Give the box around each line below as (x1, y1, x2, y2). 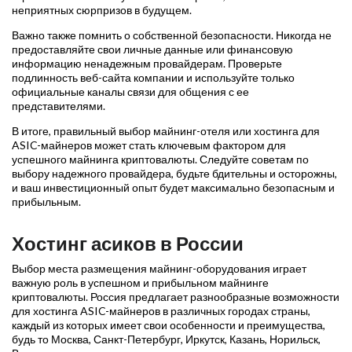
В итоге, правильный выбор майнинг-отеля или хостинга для (12, 124, 320, 138)
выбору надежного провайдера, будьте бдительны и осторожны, (12, 167, 337, 181)
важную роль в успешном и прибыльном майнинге (12, 276, 269, 290)
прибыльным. (12, 195, 81, 209)
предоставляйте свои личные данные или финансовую (12, 42, 293, 57)
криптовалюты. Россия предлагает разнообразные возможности (12, 290, 339, 304)
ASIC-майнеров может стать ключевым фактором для (12, 138, 286, 152)
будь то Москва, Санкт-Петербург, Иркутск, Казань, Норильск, (12, 332, 321, 346)
